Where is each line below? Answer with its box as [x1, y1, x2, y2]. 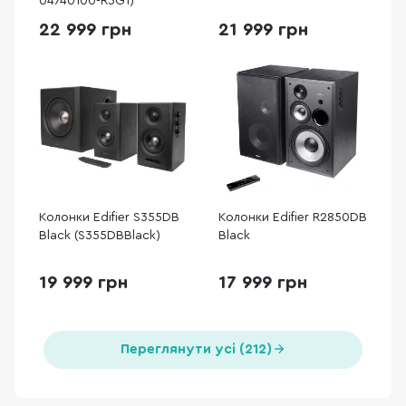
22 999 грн [39, 21, 131, 39]
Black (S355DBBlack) [39, 229, 160, 242]
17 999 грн [218, 274, 307, 292]
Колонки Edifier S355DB [39, 211, 179, 224]
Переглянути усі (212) [120, 343, 272, 356]
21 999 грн [218, 21, 308, 39]
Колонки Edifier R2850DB [218, 211, 367, 224]
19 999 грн [39, 274, 128, 292]
